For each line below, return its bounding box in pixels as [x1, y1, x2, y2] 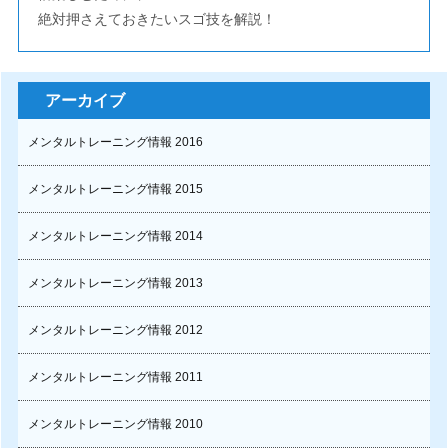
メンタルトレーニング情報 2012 [27, 323, 203, 337]
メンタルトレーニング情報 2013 [27, 276, 203, 290]
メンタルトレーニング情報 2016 [27, 135, 203, 149]
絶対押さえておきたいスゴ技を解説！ [37, 11, 276, 27]
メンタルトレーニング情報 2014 [27, 229, 203, 243]
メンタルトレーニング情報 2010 [27, 417, 203, 431]
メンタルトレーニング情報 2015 [27, 182, 203, 196]
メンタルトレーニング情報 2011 [27, 370, 203, 384]
